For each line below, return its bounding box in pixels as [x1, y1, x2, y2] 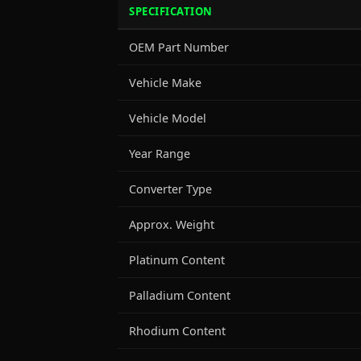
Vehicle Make [129, 75, 201, 90]
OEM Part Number [129, 39, 229, 55]
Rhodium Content [129, 323, 226, 338]
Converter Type [129, 181, 212, 197]
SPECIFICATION [129, 4, 213, 19]
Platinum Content [129, 252, 225, 268]
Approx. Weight [129, 217, 214, 232]
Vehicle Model [129, 110, 206, 126]
